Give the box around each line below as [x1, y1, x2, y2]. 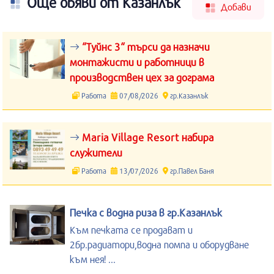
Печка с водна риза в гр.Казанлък [70, 206, 222, 219]
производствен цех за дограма [70, 70, 214, 84]
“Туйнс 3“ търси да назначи [80, 40, 210, 53]
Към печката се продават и [70, 223, 193, 235]
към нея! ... [70, 253, 116, 265]
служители [70, 146, 122, 159]
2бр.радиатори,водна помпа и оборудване [70, 238, 249, 250]
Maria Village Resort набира [80, 130, 213, 144]
